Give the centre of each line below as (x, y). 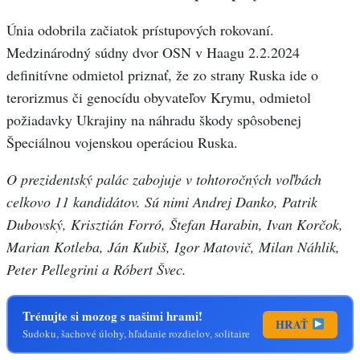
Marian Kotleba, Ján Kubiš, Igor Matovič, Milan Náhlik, (173, 247)
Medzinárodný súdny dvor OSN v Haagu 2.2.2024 (153, 53)
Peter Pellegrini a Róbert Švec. (96, 270)
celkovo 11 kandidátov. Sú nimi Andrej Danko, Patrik (162, 202)
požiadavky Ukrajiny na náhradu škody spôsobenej (154, 120)
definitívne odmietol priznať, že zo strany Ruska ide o (162, 75)
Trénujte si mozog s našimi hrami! (112, 316)
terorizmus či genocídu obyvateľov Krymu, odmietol (159, 98)
